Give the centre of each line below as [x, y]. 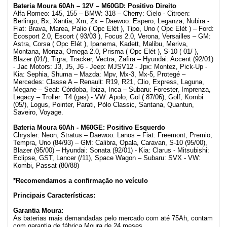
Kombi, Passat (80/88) [46, 165]
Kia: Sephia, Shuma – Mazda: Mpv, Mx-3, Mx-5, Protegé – [99, 74]
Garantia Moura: [38, 210]
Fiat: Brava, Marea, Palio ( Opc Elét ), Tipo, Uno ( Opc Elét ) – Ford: [113, 29]
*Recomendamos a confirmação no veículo [81, 180]
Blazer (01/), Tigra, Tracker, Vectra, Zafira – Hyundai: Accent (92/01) [113, 59]
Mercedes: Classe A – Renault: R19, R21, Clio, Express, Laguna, [109, 82]
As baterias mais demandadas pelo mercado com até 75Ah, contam [113, 218]
